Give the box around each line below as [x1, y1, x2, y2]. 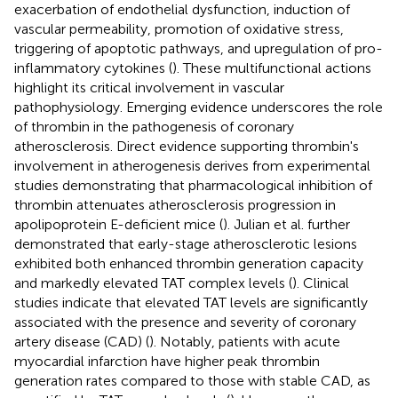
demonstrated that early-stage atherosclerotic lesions [14, 235, 357, 252]
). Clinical [292, 274, 349, 291]
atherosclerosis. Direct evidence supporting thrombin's [14, 137, 359, 155]
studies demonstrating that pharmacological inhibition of [14, 176, 372, 194]
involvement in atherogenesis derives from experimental [14, 156, 370, 174]
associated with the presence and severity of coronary [14, 313, 356, 330]
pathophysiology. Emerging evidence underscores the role [14, 98, 383, 115]
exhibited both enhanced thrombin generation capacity [14, 254, 363, 272]
